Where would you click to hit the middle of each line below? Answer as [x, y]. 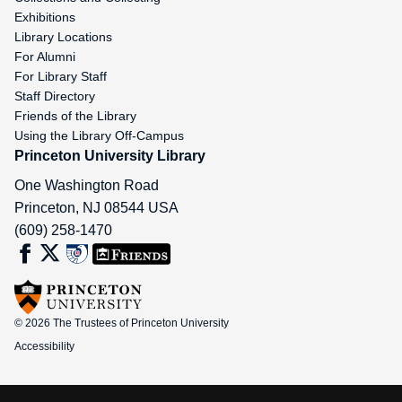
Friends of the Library [75, 116]
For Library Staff [61, 77]
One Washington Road [87, 186]
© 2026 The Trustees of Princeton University [122, 323]
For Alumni [45, 57]
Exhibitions [45, 17]
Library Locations [63, 37]
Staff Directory [55, 96]
